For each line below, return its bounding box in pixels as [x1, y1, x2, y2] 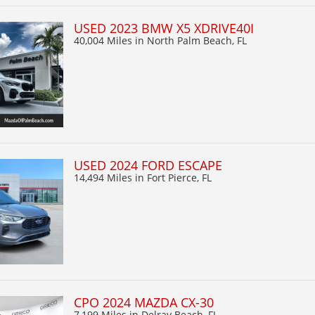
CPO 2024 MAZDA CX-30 [74, 293, 214, 311]
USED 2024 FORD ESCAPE [74, 156, 222, 174]
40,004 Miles [74, 33, 135, 47]
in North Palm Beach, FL [135, 33, 247, 47]
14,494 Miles [74, 170, 135, 184]
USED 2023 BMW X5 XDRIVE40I [74, 19, 254, 37]
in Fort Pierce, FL [135, 170, 212, 184]
